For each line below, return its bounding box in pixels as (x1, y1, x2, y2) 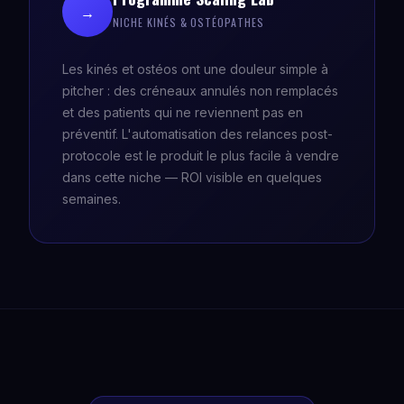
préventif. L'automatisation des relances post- (62, 126, 333, 142)
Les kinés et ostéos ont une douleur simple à (62, 61, 328, 77)
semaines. (62, 191, 121, 207)
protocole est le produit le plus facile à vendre (62, 148, 339, 163)
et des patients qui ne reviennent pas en (62, 105, 303, 120)
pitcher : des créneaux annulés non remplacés (62, 83, 338, 98)
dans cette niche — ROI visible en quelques (62, 170, 322, 185)
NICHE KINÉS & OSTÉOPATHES (113, 14, 264, 30)
